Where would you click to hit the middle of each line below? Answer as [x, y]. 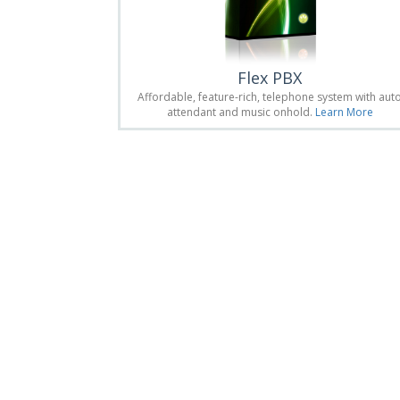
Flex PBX [270, 78]
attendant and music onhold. [241, 112]
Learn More [344, 112]
